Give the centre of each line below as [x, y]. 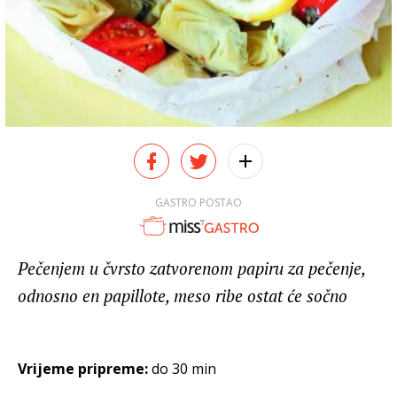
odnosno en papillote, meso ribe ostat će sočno [183, 296]
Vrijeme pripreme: [85, 369]
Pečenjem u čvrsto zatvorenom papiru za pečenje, [191, 269]
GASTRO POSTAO [198, 202]
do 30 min [184, 369]
